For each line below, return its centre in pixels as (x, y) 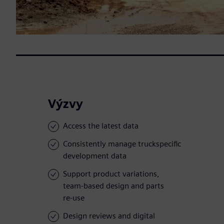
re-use (74, 198)
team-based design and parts (113, 186)
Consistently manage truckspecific (122, 144)
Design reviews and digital (109, 216)
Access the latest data (101, 126)
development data (95, 156)
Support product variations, (111, 174)
